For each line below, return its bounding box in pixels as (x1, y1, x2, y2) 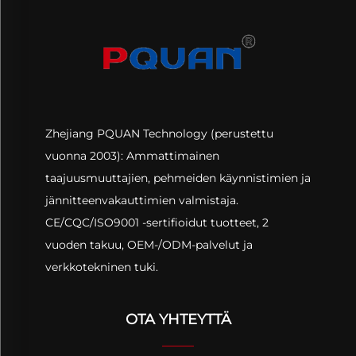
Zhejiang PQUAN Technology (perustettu (44, 126, 273, 141)
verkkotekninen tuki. (44, 260, 158, 275)
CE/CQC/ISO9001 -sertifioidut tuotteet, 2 (44, 215, 269, 230)
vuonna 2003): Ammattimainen (44, 149, 219, 164)
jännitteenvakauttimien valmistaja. (44, 193, 238, 208)
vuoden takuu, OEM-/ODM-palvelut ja (44, 238, 253, 253)
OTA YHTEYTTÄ (125, 311, 231, 329)
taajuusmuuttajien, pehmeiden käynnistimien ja (44, 171, 311, 186)
